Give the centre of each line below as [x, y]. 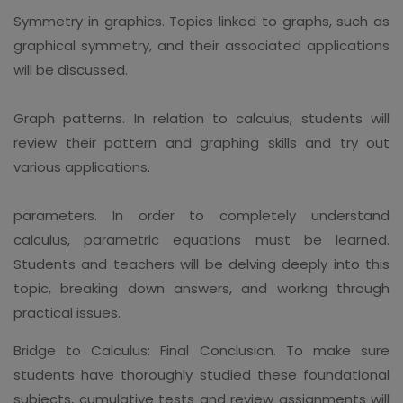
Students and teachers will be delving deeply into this [201, 264]
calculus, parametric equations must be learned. [201, 239]
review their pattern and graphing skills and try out [201, 142]
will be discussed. [71, 69]
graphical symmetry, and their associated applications [201, 45]
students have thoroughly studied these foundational [201, 374]
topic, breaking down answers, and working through [201, 288]
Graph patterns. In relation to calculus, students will [201, 118]
